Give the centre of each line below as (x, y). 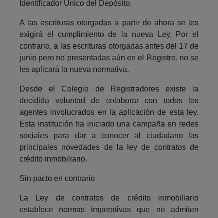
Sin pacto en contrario (58, 178)
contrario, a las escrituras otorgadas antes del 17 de (109, 46)
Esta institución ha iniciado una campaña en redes (109, 124)
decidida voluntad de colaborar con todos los (109, 100)
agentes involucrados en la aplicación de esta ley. (109, 112)
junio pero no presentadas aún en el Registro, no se (109, 57)
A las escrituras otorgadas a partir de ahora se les (109, 22)
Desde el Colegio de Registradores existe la (109, 89)
